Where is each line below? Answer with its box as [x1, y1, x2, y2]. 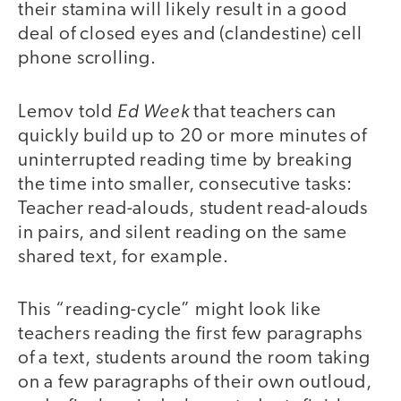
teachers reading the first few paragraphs [18, 324, 363, 344]
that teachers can [189, 103, 337, 123]
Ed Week [116, 99, 190, 123]
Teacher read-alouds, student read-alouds [18, 200, 368, 219]
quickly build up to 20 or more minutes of [18, 127, 367, 147]
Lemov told [18, 103, 117, 123]
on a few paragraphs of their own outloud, [18, 372, 372, 392]
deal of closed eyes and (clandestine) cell [18, 24, 363, 44]
